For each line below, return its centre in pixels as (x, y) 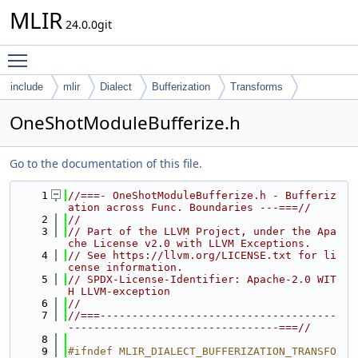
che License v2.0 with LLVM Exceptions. (189, 243)
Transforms (257, 87)
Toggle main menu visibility (109, 53)
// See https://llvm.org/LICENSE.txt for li (202, 255)
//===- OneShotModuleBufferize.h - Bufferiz (202, 195)
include (27, 87)
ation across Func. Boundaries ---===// (189, 207)
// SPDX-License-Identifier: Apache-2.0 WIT (202, 279)
